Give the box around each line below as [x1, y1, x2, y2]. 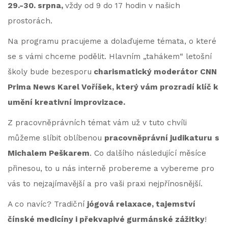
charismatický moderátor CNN [92, 67, 217, 76]
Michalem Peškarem [8, 149, 90, 158]
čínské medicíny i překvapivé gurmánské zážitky [8, 215, 205, 224]
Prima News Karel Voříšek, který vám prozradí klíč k [8, 82, 218, 92]
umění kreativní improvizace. [8, 98, 127, 107]
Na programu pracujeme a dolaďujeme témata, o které [8, 37, 216, 46]
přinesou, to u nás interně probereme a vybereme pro [8, 164, 214, 173]
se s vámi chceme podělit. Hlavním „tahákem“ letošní [8, 52, 212, 61]
